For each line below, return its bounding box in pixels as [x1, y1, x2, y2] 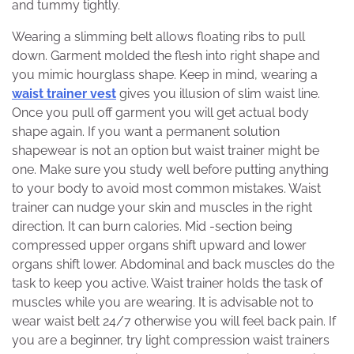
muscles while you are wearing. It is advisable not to [12, 294, 314, 310]
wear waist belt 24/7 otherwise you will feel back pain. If [12, 313, 336, 329]
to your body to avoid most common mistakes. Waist [12, 180, 321, 196]
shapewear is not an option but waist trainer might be [12, 142, 319, 158]
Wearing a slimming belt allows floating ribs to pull [12, 28, 305, 44]
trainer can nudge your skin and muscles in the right [12, 199, 312, 215]
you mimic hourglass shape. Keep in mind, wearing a [12, 66, 318, 82]
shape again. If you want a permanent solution [12, 123, 280, 139]
